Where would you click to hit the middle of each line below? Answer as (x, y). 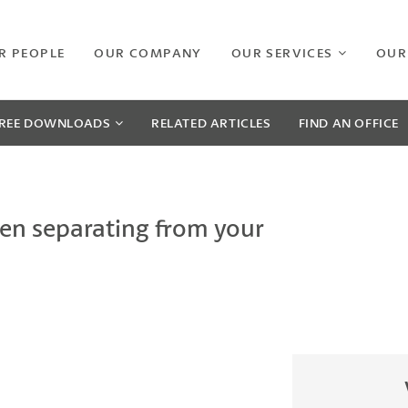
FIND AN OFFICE (348, 122)
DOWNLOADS (67, 122)
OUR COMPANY (148, 52)
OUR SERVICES (282, 52)
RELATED (180, 122)
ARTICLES (240, 122)
